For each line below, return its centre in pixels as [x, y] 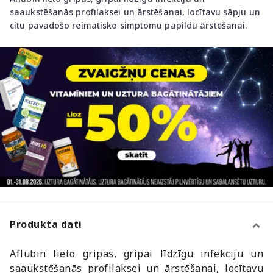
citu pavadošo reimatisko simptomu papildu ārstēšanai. [129, 25]
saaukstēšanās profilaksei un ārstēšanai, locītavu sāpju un [135, 12]
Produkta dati [46, 224]
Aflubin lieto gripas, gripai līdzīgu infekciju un [136, 253]
